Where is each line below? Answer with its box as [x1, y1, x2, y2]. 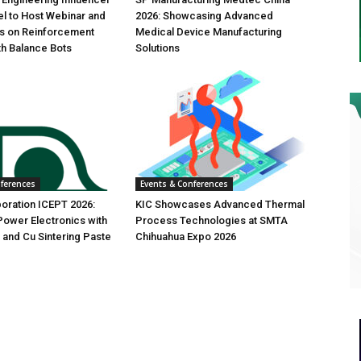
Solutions [135, 42, 180, 54]
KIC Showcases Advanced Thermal [135, 198, 305, 210]
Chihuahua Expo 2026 [135, 230, 236, 243]
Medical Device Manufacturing [135, 26, 282, 38]
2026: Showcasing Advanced [135, 10, 273, 22]
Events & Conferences [140, 178, 228, 189]
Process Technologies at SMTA [135, 214, 288, 226]
